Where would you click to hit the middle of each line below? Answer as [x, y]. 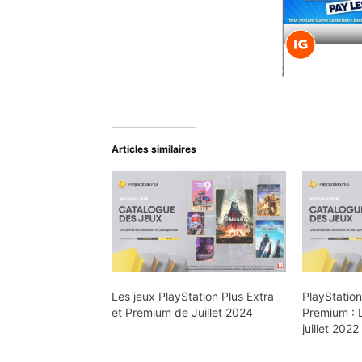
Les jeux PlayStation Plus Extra [193, 296]
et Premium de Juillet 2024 [182, 312]
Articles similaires [154, 149]
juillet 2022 [331, 328]
